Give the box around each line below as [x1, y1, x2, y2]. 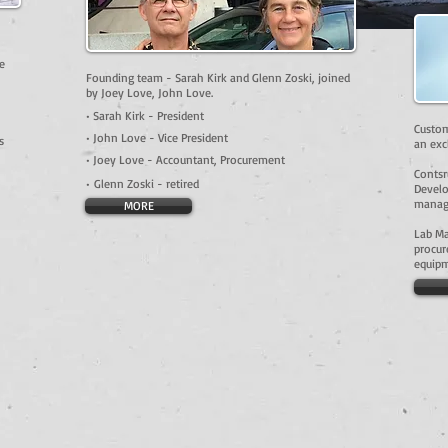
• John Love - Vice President [86, 130, 228, 145]
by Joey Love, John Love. [86, 85, 213, 100]
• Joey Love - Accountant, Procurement [86, 152, 285, 167]
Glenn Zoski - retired [94, 176, 199, 191]
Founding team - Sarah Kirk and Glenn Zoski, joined [86, 70, 350, 85]
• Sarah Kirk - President [86, 108, 208, 123]
